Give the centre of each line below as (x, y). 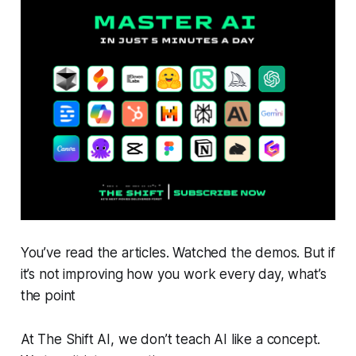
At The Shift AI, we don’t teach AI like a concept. (170, 339)
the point (48, 295)
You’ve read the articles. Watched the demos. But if (178, 252)
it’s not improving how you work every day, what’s (173, 274)
